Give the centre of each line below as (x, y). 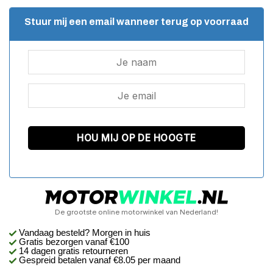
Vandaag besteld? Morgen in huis (85, 232)
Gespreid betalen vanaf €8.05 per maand (98, 260)
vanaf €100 (107, 241)
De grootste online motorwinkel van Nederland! (136, 212)
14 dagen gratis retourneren (72, 250)
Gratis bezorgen (51, 241)
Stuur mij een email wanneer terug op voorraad (136, 21)
